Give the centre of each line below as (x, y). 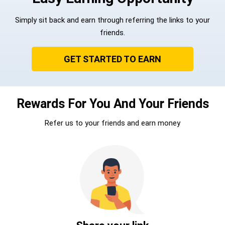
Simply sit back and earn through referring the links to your (113, 20)
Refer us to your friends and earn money (113, 123)
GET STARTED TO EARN (113, 59)
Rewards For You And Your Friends (113, 104)
